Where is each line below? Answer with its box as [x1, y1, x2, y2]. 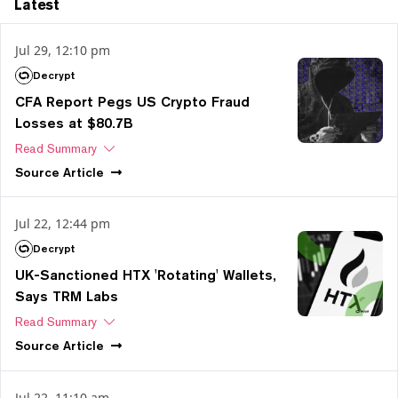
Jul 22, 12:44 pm [15, 215, 110, 233]
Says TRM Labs [15, 288, 118, 306]
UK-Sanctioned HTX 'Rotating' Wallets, [15, 267, 276, 284]
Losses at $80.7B [15, 115, 133, 132]
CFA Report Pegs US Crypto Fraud [15, 93, 250, 111]
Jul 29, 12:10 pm [15, 42, 110, 60]
